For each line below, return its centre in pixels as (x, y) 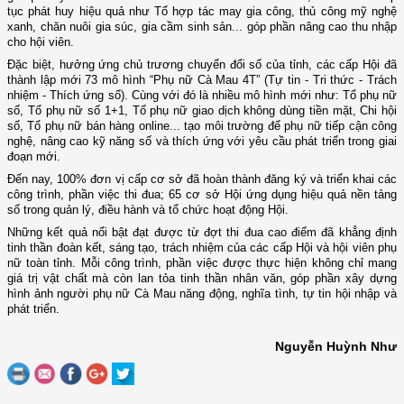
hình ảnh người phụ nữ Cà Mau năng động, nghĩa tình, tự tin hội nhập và (202, 294)
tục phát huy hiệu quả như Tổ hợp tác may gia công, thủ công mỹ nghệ (202, 12)
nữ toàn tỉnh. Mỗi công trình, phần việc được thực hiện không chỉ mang (202, 263)
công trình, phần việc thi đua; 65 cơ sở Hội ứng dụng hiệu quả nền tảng (202, 195)
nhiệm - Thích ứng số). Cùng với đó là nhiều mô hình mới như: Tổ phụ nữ (202, 96)
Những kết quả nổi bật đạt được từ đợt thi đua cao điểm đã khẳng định (202, 233)
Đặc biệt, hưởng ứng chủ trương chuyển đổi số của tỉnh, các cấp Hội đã (202, 65)
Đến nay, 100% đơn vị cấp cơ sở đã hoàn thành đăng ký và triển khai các (202, 179)
